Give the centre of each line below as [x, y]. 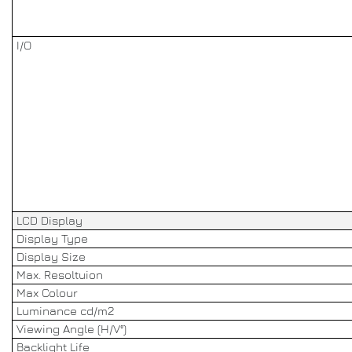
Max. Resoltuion [60, 274]
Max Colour [47, 292]
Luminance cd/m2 [66, 310]
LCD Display [49, 220]
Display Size [51, 256]
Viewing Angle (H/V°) [71, 328]
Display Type [52, 238]
